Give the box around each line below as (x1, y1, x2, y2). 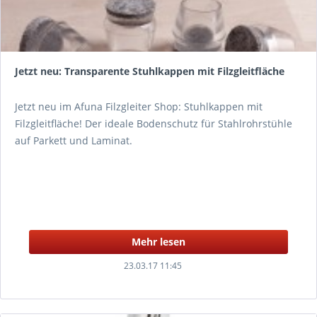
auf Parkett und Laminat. (15, 134, 132, 147)
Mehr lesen (131, 235, 185, 248)
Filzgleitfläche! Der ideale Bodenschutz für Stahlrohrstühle (15, 117, 292, 130)
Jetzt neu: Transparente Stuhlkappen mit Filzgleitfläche (15, 64, 284, 78)
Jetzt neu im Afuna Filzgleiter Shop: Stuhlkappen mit (15, 100, 263, 113)
